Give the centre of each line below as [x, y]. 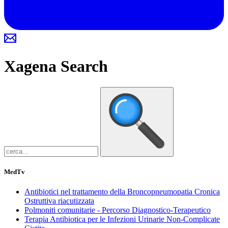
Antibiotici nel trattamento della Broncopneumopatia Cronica [122, 191]
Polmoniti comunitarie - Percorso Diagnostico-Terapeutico [118, 210]
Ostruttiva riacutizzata [59, 201]
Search [84, 66]
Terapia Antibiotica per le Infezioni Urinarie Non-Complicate [122, 219]
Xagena [32, 66]
